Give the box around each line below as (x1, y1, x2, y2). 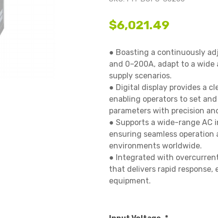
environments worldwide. (109, 141, 202, 150)
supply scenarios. (109, 71, 172, 80)
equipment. (109, 176, 151, 185)
